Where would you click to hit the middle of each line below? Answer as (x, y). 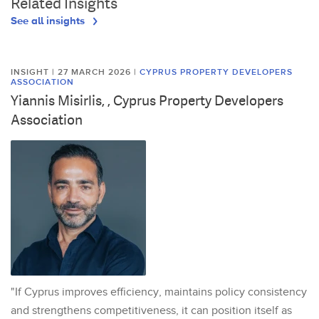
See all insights (49, 20)
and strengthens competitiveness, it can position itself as (151, 310)
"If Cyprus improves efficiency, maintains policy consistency (159, 292)
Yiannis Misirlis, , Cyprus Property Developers (147, 100)
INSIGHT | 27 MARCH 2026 (72, 72)
